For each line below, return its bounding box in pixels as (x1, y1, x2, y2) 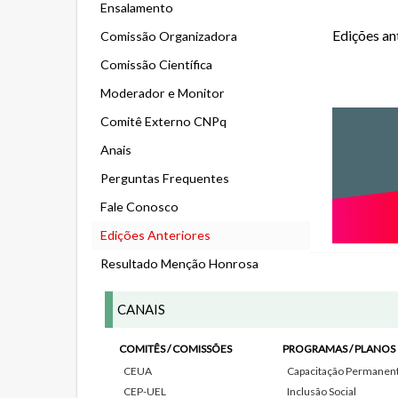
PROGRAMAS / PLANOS (282, 342, 395, 355)
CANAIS (117, 301, 165, 317)
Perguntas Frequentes (100, 171, 229, 186)
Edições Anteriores (100, 227, 211, 243)
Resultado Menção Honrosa (100, 256, 259, 271)
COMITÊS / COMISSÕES (119, 342, 232, 355)
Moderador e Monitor (100, 85, 225, 100)
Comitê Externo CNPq (100, 114, 227, 129)
